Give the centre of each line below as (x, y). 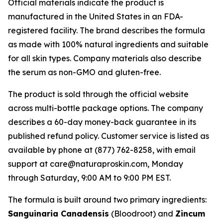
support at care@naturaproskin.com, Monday (96, 164)
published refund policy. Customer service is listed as (109, 136)
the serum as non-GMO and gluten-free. (84, 72)
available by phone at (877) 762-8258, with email (102, 150)
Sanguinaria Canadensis (58, 214)
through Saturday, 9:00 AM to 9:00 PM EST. (89, 178)
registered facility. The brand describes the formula (107, 30)
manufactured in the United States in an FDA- (96, 16)
